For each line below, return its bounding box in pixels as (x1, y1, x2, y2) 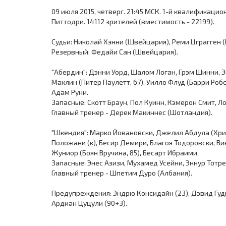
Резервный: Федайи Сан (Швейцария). (51, 47, 178, 56)
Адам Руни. (51, 88, 88, 96)
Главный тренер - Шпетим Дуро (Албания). (51, 168, 192, 177)
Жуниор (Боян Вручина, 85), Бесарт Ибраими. (51, 148, 199, 157)
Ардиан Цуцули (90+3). (51, 199, 127, 207)
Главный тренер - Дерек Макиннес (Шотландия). (51, 108, 212, 117)
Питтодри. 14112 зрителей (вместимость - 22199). (51, 17, 214, 26)
